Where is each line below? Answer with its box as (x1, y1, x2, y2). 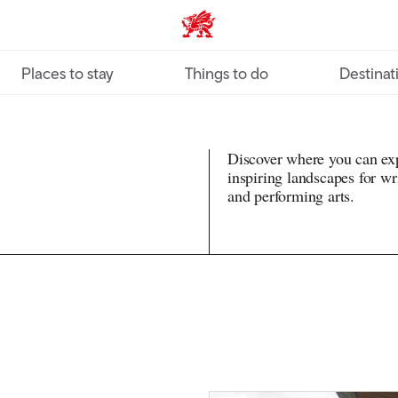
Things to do (185, 64, 268, 83)
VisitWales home (181, 21, 296, 40)
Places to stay (21, 64, 114, 83)
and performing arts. (227, 185, 355, 206)
